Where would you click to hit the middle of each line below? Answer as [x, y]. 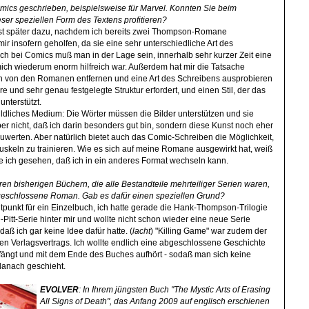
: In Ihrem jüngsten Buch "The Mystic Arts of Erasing [175, 289]
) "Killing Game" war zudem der [208, 231]
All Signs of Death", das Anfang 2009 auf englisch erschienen [155, 301]
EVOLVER [60, 289]
